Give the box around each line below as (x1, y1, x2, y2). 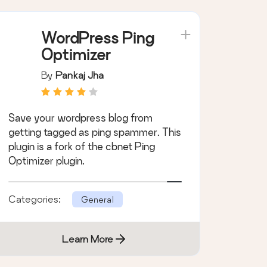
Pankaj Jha (55, 69, 104, 80)
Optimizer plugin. (8, 154, 85, 166)
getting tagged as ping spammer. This (8, 126, 181, 138)
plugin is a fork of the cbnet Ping (8, 140, 155, 152)
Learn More (62, 232, 114, 244)
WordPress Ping (41, 29, 154, 46)
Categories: (8, 193, 63, 204)
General (80, 194, 114, 204)
